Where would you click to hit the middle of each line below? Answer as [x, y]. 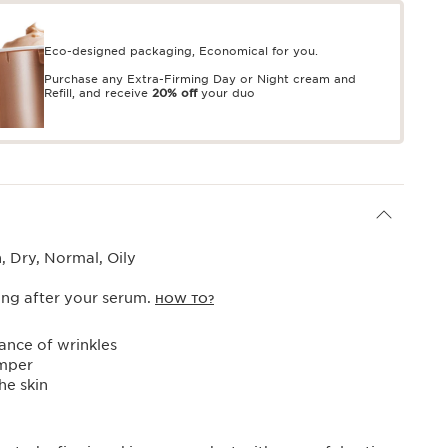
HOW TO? [184, 299]
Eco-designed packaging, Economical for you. [181, 50]
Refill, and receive [98, 92]
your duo [226, 92]
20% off [174, 92]
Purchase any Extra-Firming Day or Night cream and [200, 78]
